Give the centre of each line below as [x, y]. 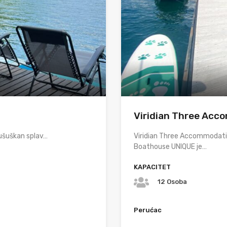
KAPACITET [152, 167]
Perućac [148, 210]
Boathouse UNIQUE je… [170, 146]
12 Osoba [172, 182]
